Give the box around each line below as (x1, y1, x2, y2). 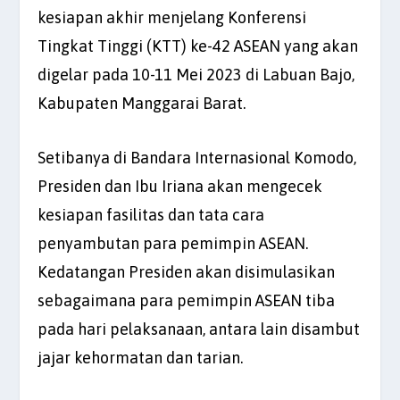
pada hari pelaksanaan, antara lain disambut (37, 319, 361, 338)
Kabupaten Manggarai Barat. (37, 93, 246, 112)
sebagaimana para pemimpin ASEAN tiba (37, 290, 336, 310)
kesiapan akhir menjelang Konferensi (37, 7, 307, 27)
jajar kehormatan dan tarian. (37, 347, 244, 367)
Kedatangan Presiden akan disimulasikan (37, 262, 336, 281)
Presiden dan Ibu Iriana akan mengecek (37, 176, 323, 196)
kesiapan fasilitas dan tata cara (37, 204, 265, 224)
